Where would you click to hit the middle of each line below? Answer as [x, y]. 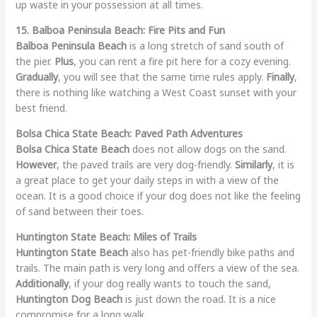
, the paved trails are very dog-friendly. [145, 164]
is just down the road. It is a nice [199, 299]
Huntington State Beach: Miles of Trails [106, 236]
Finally [280, 76]
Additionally [42, 283]
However [36, 164]
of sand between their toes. [79, 211]
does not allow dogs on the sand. [208, 149]
